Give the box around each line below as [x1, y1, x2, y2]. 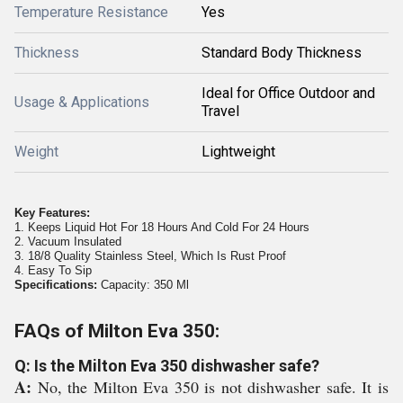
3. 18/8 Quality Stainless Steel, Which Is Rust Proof [14, 249, 286, 263]
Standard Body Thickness [201, 44, 362, 61]
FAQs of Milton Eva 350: [14, 320, 219, 342]
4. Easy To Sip [14, 264, 92, 277]
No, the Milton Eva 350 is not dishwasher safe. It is [37, 376, 390, 398]
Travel [201, 103, 239, 120]
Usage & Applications [14, 94, 149, 111]
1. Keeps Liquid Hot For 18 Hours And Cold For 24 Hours [14, 220, 309, 234]
